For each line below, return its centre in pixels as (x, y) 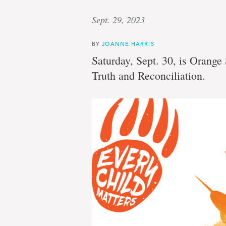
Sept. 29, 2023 (118, 20)
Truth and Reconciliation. (149, 75)
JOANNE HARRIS (128, 44)
